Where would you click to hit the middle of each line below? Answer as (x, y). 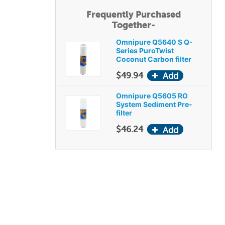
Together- (134, 25)
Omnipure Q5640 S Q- (154, 42)
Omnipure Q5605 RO (152, 96)
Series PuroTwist (145, 51)
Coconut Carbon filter (154, 59)
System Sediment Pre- (154, 104)
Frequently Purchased (134, 15)
